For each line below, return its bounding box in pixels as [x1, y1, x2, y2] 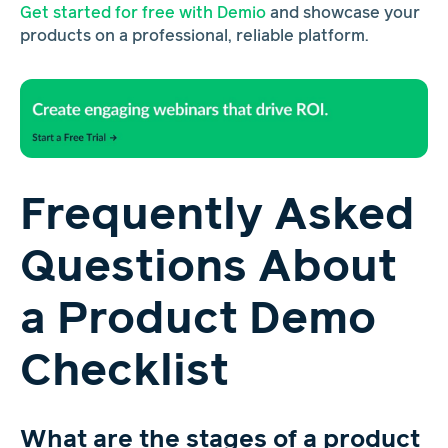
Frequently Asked [19, 193, 415, 238]
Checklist [19, 349, 229, 394]
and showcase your [265, 6, 420, 21]
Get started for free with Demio [19, 6, 266, 21]
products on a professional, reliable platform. [19, 29, 369, 44]
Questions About [19, 245, 397, 290]
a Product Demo [19, 297, 376, 342]
